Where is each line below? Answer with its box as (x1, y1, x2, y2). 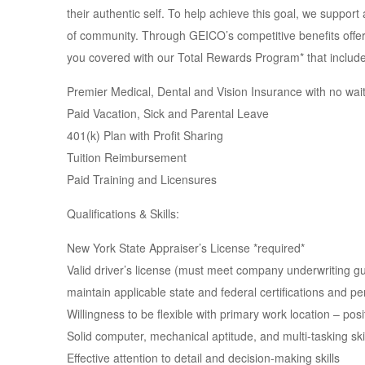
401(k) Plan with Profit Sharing (67, 127, 223, 143)
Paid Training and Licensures (67, 171, 217, 187)
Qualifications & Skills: (67, 205, 179, 222)
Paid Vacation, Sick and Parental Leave (67, 105, 269, 121)
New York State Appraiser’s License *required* (67, 240, 305, 256)
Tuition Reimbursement (67, 149, 187, 165)
